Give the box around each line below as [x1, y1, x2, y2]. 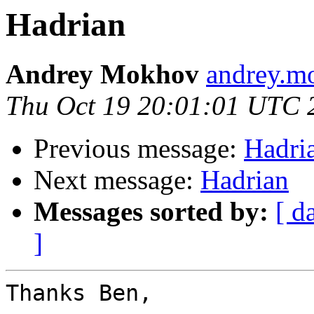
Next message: [34, 165, 200, 196]
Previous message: [34, 133, 244, 164]
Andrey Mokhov [6, 59, 199, 90]
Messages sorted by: [34, 196, 268, 227]
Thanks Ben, [6, 280, 152, 306]
